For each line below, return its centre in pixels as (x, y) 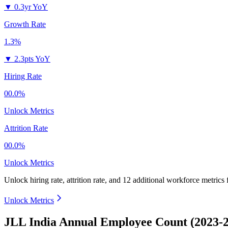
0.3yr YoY (31, 7)
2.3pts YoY (32, 59)
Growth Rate (25, 24)
